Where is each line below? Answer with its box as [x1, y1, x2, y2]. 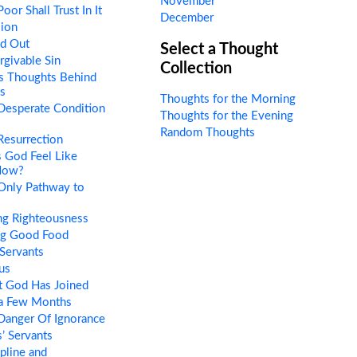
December [159, 11, 214, 24]
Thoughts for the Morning [159, 92, 296, 105]
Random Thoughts [159, 126, 255, 139]
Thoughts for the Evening [159, 109, 293, 122]
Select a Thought [159, 41, 278, 57]
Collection [159, 60, 232, 76]
